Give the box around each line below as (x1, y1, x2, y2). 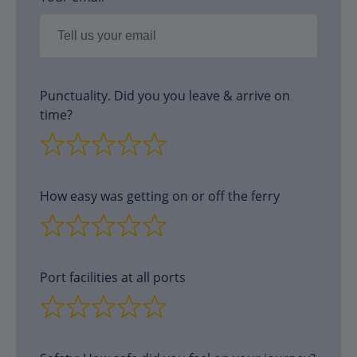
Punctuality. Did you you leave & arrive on (40, 86, 290, 104)
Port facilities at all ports (40, 268, 186, 286)
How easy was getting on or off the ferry (40, 186, 280, 205)
